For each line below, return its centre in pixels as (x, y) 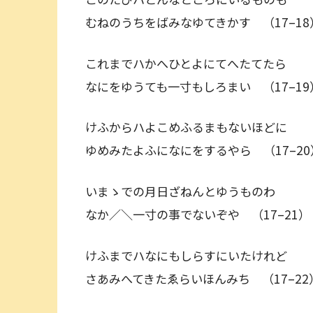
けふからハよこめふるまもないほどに (192, 127)
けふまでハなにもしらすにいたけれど (192, 255)
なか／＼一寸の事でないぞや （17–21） (198, 214)
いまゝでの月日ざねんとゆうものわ (186, 191)
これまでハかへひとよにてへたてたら (192, 63)
